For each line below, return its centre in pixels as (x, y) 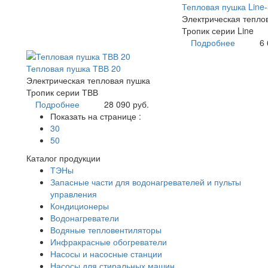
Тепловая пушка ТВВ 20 (74, 68)
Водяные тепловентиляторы (106, 229)
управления (74, 194)
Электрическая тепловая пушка (88, 80)
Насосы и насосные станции (106, 253)
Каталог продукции (63, 158)
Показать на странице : (96, 116)
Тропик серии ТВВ (62, 92)
